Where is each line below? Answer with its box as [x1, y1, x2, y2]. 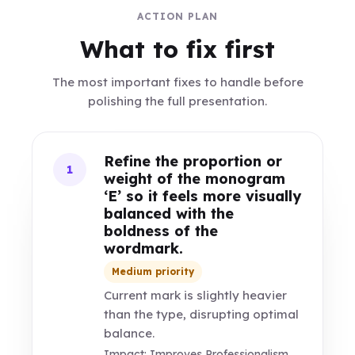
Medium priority [112, 265, 195, 277]
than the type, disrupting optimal [104, 307, 300, 322]
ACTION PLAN [137, 10, 218, 22]
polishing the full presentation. [88, 94, 267, 109]
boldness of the [104, 222, 219, 240]
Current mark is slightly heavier [104, 288, 288, 303]
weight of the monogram [104, 170, 286, 188]
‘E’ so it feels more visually [104, 187, 302, 205]
